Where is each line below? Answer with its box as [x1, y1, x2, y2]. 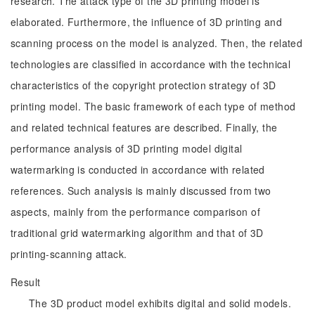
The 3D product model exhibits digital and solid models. [29, 296, 292, 310]
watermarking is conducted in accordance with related [11, 162, 265, 176]
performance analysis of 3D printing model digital [11, 141, 243, 155]
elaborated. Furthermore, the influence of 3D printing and [11, 15, 282, 29]
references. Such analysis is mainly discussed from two [11, 184, 271, 198]
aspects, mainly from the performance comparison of [11, 205, 261, 219]
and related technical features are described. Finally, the [11, 120, 278, 134]
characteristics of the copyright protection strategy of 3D [11, 78, 276, 92]
